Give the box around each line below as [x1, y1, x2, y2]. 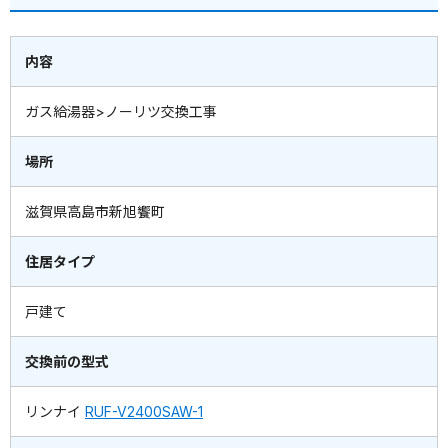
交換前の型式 [25, 353, 109, 371]
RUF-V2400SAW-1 [85, 403, 203, 421]
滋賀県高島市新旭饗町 [25, 203, 165, 221]
